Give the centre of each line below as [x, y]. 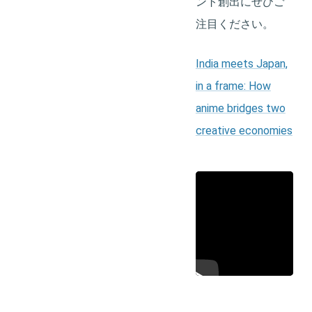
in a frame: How [233, 86]
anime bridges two [240, 109]
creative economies [244, 131]
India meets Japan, [241, 64]
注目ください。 [234, 24]
